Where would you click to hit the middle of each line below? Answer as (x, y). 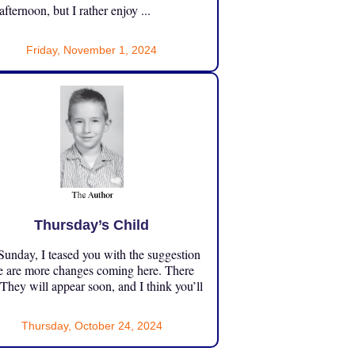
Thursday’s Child (92, 225)
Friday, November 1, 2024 (92, 50)
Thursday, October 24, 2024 (92, 326)
